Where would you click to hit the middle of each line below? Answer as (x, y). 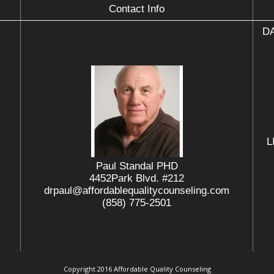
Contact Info (137, 9)
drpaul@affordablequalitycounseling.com (137, 191)
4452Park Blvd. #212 (137, 178)
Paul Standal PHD (137, 166)
